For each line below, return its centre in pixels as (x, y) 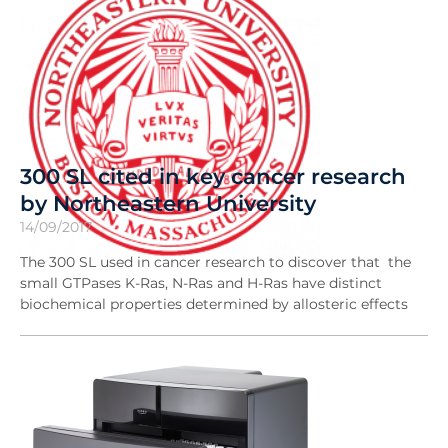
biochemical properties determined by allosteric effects (214, 304)
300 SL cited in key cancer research (213, 176)
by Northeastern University (168, 203)
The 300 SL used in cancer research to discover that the (215, 262)
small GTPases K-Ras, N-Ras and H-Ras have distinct (201, 283)
